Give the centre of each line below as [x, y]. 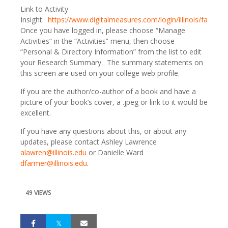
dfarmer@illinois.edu [54, 163]
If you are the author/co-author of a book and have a [108, 91]
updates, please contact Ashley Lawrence [89, 142]
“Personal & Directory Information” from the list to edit [111, 52]
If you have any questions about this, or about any [103, 131]
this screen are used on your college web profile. [100, 73]
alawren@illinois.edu [53, 152]
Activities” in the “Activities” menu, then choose [97, 41]
